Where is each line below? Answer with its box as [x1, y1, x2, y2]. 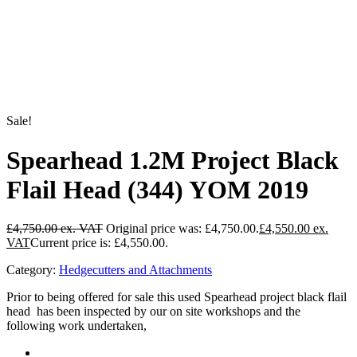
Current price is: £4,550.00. [30, 236, 168, 249]
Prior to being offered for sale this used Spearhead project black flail [6, 290, 347, 304]
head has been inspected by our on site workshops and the [6, 304, 300, 318]
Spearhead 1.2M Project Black [6, 145, 339, 175]
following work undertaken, [6, 319, 147, 332]
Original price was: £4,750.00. [106, 222, 259, 235]
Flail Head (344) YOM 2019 [6, 175, 308, 204]
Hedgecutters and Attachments [59, 263, 212, 277]
